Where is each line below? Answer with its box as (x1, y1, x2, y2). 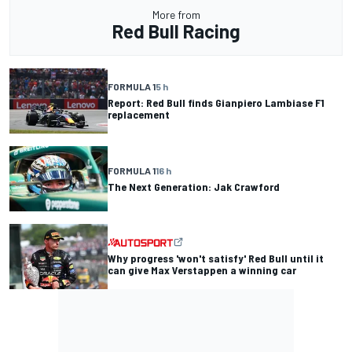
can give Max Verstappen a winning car (108, 263, 296, 277)
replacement (108, 108, 170, 122)
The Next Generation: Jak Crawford (108, 179, 280, 193)
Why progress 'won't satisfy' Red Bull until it (108, 251, 324, 266)
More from (152, 7, 200, 21)
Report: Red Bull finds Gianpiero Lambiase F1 (108, 96, 324, 110)
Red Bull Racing (112, 19, 240, 42)
